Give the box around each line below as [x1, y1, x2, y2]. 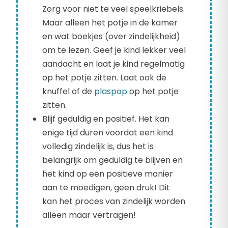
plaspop [94, 85, 127, 98]
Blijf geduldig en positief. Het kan [42, 113, 169, 125]
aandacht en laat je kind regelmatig [42, 58, 185, 70]
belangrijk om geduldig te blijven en [42, 154, 183, 166]
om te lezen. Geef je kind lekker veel [42, 44, 186, 56]
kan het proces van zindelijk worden [42, 195, 185, 208]
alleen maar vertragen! [42, 209, 136, 221]
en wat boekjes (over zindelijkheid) [42, 31, 180, 43]
